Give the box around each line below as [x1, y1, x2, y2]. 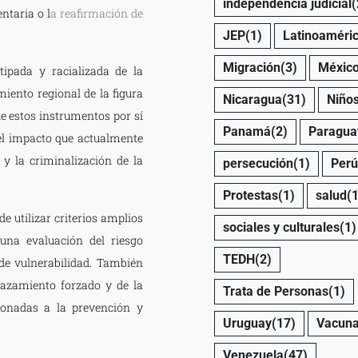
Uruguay [222, 315, 272, 331]
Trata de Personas [222, 283, 328, 299]
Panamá [222, 123, 271, 139]
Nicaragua [222, 91, 282, 107]
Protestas [222, 187, 278, 203]
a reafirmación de [50, 5, 144, 21]
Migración [222, 59, 280, 75]
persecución [222, 155, 293, 171]
